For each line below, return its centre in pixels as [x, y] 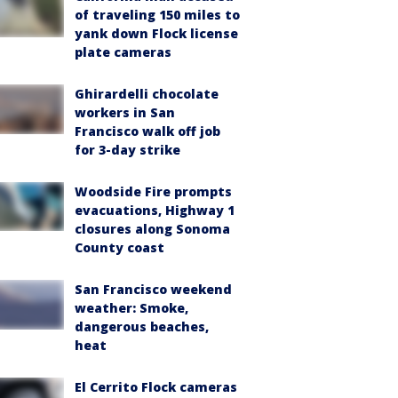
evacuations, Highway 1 [155, 210]
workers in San [125, 112]
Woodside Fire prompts [153, 191]
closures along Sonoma [152, 228]
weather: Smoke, [131, 307]
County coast [119, 247]
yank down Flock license [156, 33]
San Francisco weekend [153, 289]
